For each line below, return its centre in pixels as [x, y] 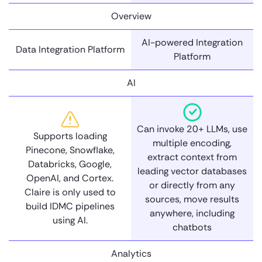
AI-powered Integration [192, 42]
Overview [131, 16]
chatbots [192, 227]
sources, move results [192, 199]
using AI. [70, 220]
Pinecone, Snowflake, [70, 150]
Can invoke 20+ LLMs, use [192, 129]
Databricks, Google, [70, 164]
